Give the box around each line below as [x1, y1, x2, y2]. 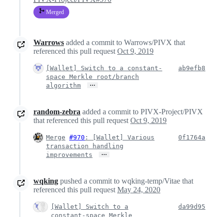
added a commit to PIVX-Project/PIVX [80, 107, 203, 116]
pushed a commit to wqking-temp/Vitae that [58, 176, 193, 185]
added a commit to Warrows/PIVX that [64, 38, 185, 46]
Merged [45, 8, 64, 15]
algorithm [46, 81, 81, 89]
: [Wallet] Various [85, 133, 155, 141]
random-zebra [33, 107, 80, 116]
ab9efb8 [178, 64, 205, 72]
